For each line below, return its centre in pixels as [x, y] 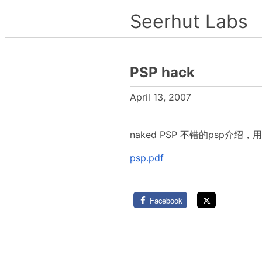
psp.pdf [147, 158]
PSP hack [162, 72]
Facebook [166, 200]
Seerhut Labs [189, 21]
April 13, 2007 [161, 97]
